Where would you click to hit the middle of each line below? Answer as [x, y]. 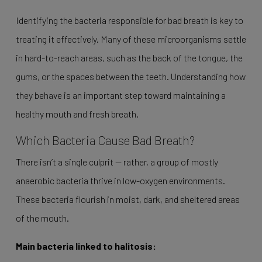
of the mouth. [42, 218]
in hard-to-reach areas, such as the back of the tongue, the [129, 58]
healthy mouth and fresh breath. [77, 114]
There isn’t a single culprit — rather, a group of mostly [117, 162]
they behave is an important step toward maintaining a [120, 95]
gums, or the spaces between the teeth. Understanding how [130, 76]
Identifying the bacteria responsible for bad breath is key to [129, 20]
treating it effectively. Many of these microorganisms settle [131, 39]
